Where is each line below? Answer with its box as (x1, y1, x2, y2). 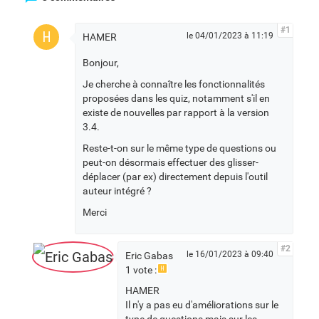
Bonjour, (83, 57, 119, 69)
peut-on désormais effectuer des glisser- (83, 157, 258, 169)
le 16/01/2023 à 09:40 (187, 249, 273, 260)
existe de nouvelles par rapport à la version (83, 107, 269, 119)
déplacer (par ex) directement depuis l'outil (83, 171, 268, 183)
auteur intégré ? (83, 185, 152, 197)
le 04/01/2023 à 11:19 (187, 31, 273, 41)
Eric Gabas (125, 250, 173, 262)
